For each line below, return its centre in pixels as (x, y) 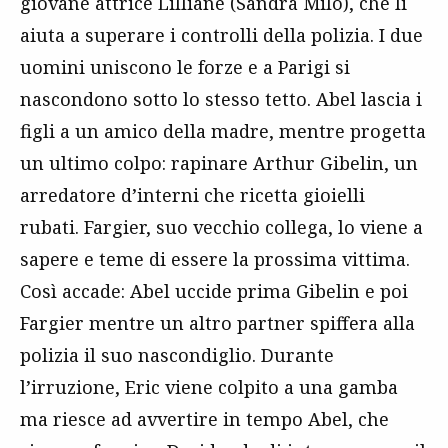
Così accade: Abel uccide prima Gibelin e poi (214, 291)
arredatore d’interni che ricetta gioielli (192, 195)
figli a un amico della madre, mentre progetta (223, 131)
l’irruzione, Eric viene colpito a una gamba (209, 387)
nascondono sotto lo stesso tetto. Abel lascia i (221, 99)
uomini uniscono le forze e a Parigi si (185, 67)
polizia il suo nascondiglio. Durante (177, 355)
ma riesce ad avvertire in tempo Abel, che (204, 419)
